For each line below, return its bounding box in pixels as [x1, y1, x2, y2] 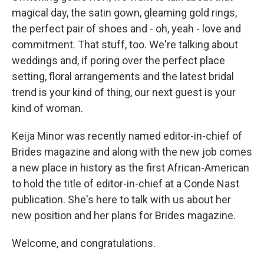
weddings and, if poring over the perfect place [12, 54, 225, 67]
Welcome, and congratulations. [12, 237, 156, 249]
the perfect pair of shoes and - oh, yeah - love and [12, 22, 241, 35]
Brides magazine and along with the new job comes [12, 146, 252, 158]
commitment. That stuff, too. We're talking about [12, 38, 238, 51]
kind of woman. [12, 102, 83, 114]
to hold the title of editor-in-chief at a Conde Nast [12, 177, 239, 190]
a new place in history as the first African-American [12, 161, 249, 174]
